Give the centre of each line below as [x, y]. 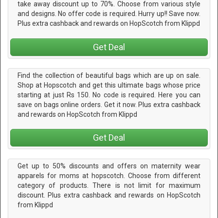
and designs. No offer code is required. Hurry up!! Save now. [109, 14]
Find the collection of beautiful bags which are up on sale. [109, 75]
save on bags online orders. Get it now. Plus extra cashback [109, 104]
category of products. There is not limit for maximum [109, 186]
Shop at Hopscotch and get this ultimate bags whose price [109, 85]
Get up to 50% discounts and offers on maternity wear [109, 166]
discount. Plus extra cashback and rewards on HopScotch [109, 195]
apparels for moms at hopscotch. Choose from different [109, 176]
